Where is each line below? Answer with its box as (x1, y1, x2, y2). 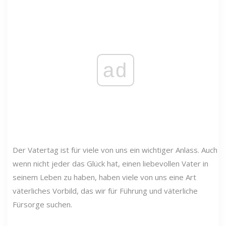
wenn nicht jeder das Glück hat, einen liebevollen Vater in (13, 158, 208, 168)
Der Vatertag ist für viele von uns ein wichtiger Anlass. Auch (13, 144, 217, 155)
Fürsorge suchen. (13, 199, 72, 209)
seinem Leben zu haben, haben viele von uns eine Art (13, 172, 196, 182)
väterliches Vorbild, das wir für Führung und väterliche (13, 185, 198, 196)
